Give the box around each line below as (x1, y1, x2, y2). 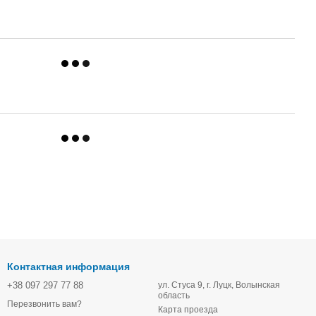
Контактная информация (7, 261, 130, 272)
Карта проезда (158, 305, 218, 315)
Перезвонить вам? (7, 299, 82, 310)
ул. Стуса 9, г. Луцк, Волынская (158, 280, 280, 290)
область (158, 291, 190, 300)
